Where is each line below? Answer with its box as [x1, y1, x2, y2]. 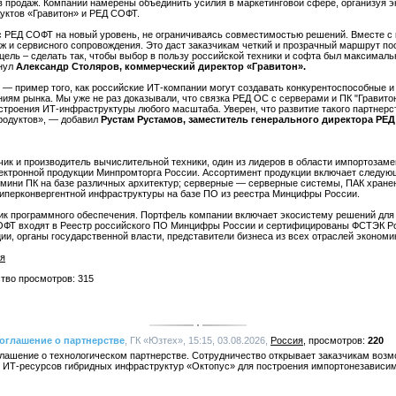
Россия [270, 335, 303, 346]
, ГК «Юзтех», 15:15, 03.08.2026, [125, 335, 270, 346]
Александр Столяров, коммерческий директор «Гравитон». [16, 61, 306, 72]
